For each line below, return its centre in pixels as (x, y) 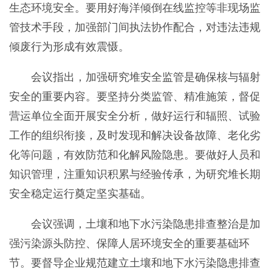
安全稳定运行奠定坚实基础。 (80, 194)
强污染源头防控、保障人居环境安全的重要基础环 (129, 243)
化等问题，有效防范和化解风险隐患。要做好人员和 (134, 155)
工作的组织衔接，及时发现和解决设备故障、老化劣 (134, 136)
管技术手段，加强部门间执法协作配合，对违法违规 (134, 28)
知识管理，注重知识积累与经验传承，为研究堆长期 (134, 175)
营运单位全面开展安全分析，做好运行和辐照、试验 (134, 116)
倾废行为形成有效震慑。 (69, 47)
